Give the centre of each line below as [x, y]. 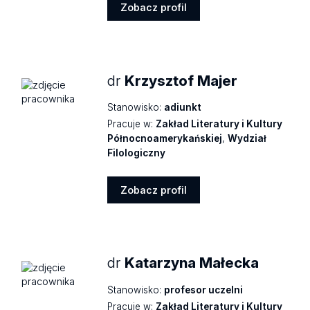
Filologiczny [137, 153]
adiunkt [183, 108]
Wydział [247, 138]
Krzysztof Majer [181, 80]
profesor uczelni [204, 290]
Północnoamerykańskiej [165, 138]
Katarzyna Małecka [192, 263]
